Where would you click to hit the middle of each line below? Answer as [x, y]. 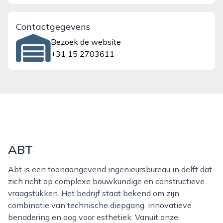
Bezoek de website [86, 42]
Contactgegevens [53, 27]
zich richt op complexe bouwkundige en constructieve [106, 181]
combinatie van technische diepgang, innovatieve [100, 205]
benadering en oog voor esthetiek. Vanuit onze [93, 217]
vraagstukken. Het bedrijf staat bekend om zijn [94, 193]
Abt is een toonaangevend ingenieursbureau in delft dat [11, 169]
